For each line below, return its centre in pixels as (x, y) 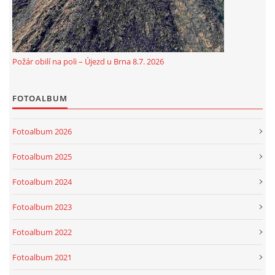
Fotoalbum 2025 (42, 157)
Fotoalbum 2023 (42, 207)
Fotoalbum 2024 (42, 182)
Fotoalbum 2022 (42, 232)
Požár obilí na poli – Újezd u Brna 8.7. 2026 (88, 61)
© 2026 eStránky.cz (92, 146)
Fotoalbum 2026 (42, 131)
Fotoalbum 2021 (42, 257)
